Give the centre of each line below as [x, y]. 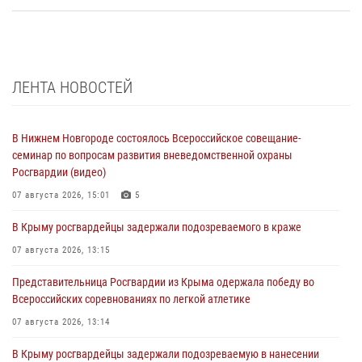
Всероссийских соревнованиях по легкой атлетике [131, 299]
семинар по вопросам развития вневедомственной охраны [152, 155]
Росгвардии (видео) [59, 172]
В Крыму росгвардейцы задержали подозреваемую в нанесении [166, 354]
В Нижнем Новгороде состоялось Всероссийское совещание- [156, 138]
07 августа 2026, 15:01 [61, 195]
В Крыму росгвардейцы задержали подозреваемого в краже [157, 227]
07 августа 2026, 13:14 [61, 322]
